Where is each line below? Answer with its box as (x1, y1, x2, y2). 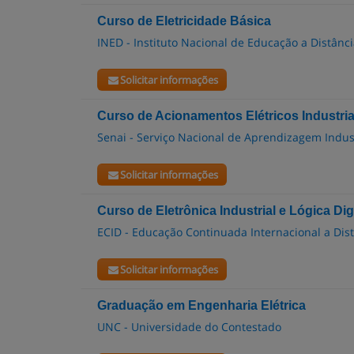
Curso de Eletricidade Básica (97, 14, 271, 28)
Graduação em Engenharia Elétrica (97, 299, 306, 312)
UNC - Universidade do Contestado (97, 319, 281, 334)
